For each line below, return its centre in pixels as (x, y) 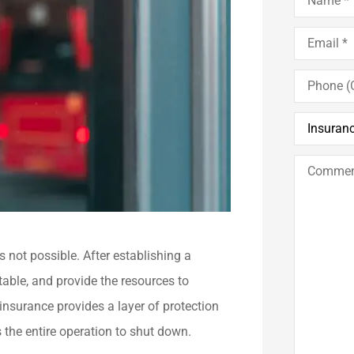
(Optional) (321, 87)
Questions (321, 185)
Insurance (320, 117)
